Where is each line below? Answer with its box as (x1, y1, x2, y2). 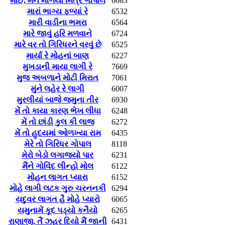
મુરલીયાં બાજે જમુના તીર (17, 95, 98, 104)
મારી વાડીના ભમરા (28, 18, 87, 27)
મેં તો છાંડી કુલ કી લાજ (21, 117, 94, 126)
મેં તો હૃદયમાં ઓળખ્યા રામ (14, 128, 101, 137)
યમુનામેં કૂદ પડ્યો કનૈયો (18, 205, 97, 214)
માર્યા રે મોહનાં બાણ (26, 51, 89, 60)
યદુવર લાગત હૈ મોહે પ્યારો (15, 194, 100, 203)
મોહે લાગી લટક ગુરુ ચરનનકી (9, 183, 106, 192)
